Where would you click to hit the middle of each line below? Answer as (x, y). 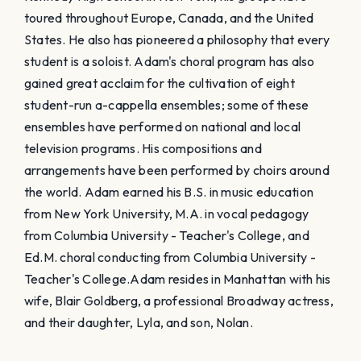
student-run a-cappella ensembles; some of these (167, 104)
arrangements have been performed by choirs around (177, 170)
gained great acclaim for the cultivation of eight (160, 83)
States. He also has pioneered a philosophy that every (177, 39)
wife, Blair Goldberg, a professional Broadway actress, (179, 300)
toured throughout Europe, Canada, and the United (169, 17)
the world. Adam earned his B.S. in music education (169, 191)
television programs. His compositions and (143, 148)
